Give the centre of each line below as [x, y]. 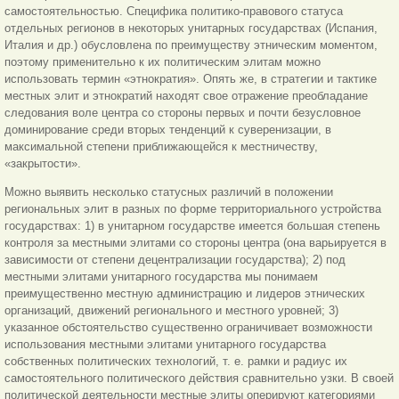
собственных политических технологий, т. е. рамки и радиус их [176, 361]
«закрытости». [43, 163]
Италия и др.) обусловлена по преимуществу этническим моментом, [191, 45]
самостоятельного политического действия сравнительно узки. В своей [199, 378]
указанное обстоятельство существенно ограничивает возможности [188, 327]
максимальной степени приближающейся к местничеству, [161, 146]
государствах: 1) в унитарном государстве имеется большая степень [192, 225]
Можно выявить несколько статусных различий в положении [169, 191]
